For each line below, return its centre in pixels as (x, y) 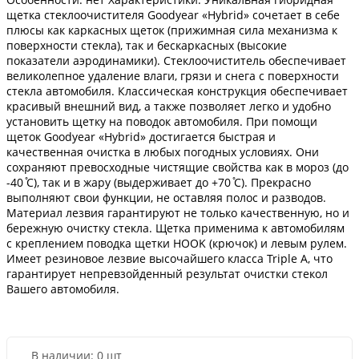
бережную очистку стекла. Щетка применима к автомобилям (175, 228)
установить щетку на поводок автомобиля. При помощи (162, 122)
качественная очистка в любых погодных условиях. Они (163, 152)
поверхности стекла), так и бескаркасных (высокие (147, 46)
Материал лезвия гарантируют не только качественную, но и (178, 213)
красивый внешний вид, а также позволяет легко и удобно (169, 107)
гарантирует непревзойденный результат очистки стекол (167, 274)
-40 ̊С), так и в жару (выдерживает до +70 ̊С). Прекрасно (159, 183)
